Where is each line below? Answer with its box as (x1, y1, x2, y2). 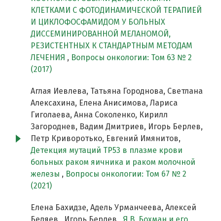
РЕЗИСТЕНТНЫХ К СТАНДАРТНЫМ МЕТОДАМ (31, 41, 192, 51)
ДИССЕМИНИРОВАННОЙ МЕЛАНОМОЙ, (31, 29, 171, 39)
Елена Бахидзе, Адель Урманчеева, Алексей (31, 203, 196, 213)
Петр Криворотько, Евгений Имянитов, (31, 134, 181, 144)
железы (31, 169, 62, 179)
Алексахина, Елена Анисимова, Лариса (31, 98, 178, 108)
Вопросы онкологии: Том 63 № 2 (71, 53, 192, 63)
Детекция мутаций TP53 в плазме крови (31, 146, 183, 155)
